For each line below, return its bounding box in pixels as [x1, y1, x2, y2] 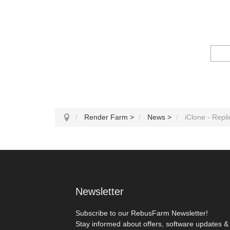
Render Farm [84, 112, 128, 121]
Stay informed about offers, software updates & [75, 219, 228, 228]
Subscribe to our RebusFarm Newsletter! [75, 208, 208, 217]
